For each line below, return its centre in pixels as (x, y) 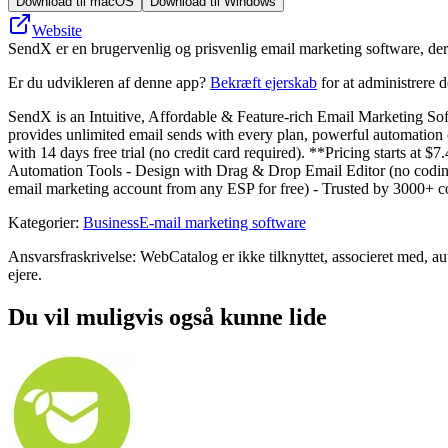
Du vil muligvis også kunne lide (167, 316)
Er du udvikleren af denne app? (109, 82)
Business (111, 222)
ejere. (25, 274)
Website (57, 30)
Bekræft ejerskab (263, 82)
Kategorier (41, 222)
